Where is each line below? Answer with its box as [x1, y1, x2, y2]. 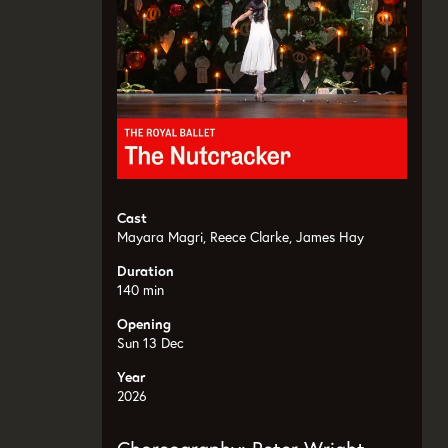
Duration [117, 261, 174, 280]
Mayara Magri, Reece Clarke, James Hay [117, 227, 364, 246]
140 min [117, 280, 164, 299]
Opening [117, 314, 171, 333]
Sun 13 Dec [117, 333, 184, 352]
